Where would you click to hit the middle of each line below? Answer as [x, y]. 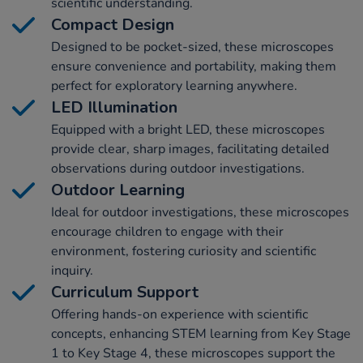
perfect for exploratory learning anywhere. [174, 86]
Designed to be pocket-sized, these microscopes [192, 47]
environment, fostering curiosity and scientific [184, 252]
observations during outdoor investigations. [178, 169]
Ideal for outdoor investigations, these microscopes [200, 213]
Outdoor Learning [118, 190]
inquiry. [72, 271]
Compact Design [113, 25]
